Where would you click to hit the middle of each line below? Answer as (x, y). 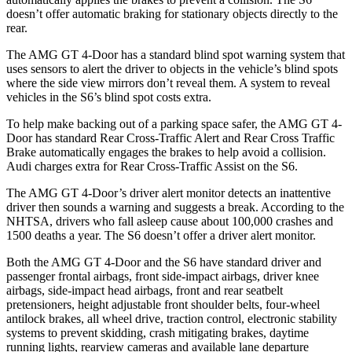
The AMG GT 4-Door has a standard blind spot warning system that (176, 54)
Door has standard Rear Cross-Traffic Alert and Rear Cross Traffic (170, 137)
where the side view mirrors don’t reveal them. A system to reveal (168, 82)
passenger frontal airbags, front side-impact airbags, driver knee (163, 276)
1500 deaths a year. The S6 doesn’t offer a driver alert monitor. (161, 235)
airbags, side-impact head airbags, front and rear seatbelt (145, 290)
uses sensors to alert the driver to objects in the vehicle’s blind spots (172, 68)
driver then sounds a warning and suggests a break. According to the (175, 207)
